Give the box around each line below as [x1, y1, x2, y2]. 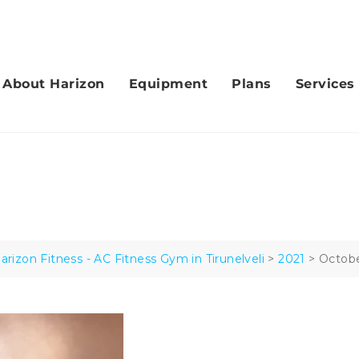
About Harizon [2, 76, 105, 91]
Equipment [128, 76, 208, 91]
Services [295, 76, 355, 91]
